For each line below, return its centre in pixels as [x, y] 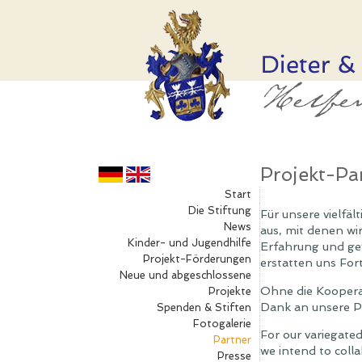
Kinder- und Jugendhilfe [189, 243]
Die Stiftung [220, 210]
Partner [232, 340]
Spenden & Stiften [204, 307]
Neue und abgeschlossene [185, 275]
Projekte [230, 291]
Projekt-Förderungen [197, 259]
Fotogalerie [222, 324]
